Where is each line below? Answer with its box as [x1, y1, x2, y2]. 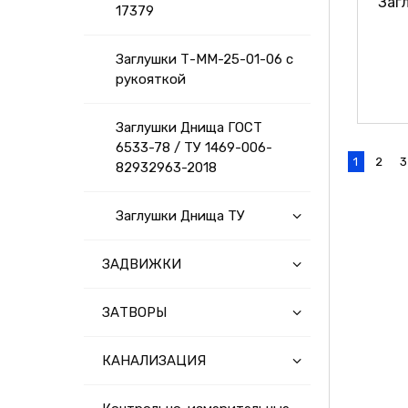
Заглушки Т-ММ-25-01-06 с [116, 51, 293, 67]
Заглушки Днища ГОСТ [116, 119, 262, 136]
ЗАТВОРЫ [102, 304, 167, 321]
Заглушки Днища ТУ [116, 208, 245, 224]
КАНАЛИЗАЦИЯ [102, 352, 206, 369]
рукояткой [116, 71, 186, 87]
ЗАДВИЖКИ [102, 256, 181, 272]
